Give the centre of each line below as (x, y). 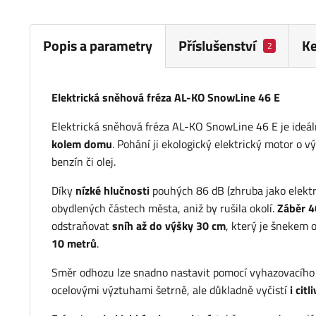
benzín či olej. (84, 162)
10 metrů (74, 244)
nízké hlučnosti (113, 191)
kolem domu (82, 144)
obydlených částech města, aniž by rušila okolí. (164, 208)
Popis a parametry (98, 45)
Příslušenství (217, 46)
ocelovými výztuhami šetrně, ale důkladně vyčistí (169, 290)
